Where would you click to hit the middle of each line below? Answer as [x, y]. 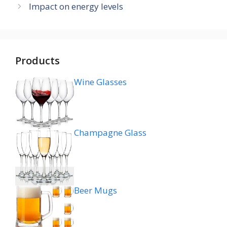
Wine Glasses [101, 82]
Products [37, 61]
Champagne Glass [110, 132]
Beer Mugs [96, 190]
